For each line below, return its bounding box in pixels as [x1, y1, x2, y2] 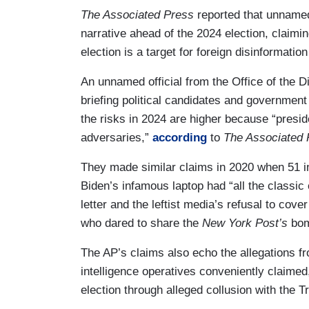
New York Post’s [202, 216, 288, 230]
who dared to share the [81, 216, 202, 230]
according [152, 130, 207, 144]
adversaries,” [81, 130, 152, 144]
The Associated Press [81, 8, 194, 21]
